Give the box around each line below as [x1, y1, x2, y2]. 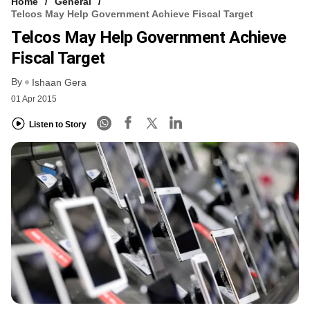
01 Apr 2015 [11, 94, 57, 104]
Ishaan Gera [32, 77, 86, 89]
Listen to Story [29, 119, 86, 129]
